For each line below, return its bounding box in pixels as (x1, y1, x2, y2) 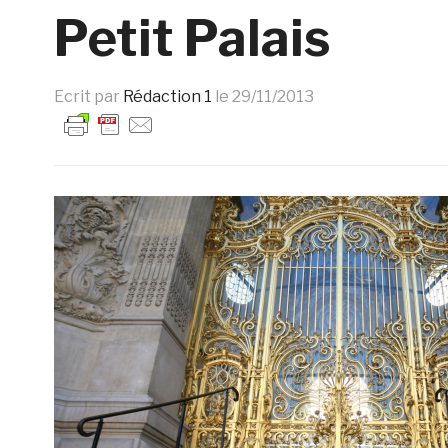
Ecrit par (53, 87, 123, 106)
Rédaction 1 (122, 87, 212, 106)
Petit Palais (53, 8, 330, 68)
